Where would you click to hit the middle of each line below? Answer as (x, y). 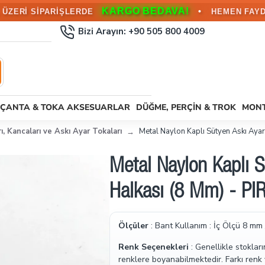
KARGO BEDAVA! (146, 12)
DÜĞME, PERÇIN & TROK (186, 107)
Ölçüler (133, 226)
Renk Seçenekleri (155, 247)
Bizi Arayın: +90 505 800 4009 (141, 31)
